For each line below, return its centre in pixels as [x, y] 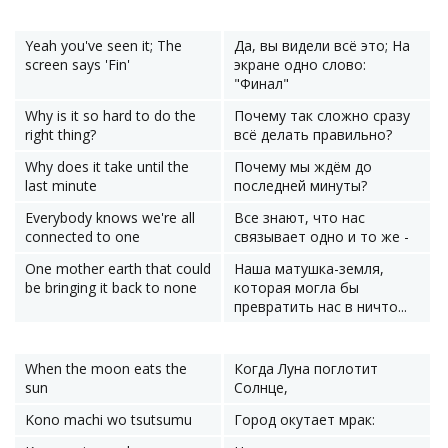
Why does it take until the [107, 166]
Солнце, [261, 387]
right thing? [60, 134]
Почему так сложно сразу [322, 115]
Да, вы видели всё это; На [322, 45]
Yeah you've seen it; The [103, 45]
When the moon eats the [106, 368]
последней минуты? [300, 185]
